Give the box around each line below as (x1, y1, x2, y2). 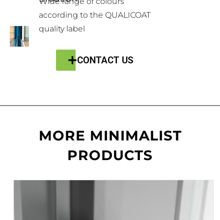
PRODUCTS (67, 146, 153, 164)
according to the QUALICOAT (39, 10, 151, 20)
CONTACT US (77, 54, 134, 66)
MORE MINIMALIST (38, 127, 182, 144)
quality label (39, 24, 85, 33)
